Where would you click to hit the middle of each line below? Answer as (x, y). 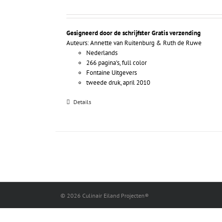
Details (83, 102)
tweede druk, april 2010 (118, 82)
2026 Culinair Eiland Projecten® (108, 195)
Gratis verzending (176, 33)
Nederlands (102, 53)
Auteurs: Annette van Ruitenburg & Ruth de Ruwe (134, 43)
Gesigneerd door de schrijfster (109, 33)
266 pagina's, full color (117, 62)
